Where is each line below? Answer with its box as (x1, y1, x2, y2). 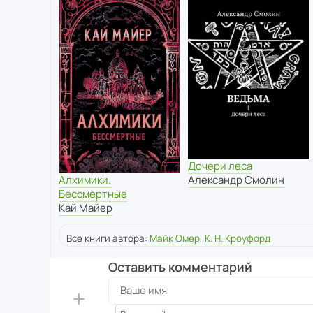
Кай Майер (59, 200, 112, 215)
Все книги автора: (66, 231, 150, 245)
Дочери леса (187, 159, 252, 174)
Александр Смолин (187, 173, 284, 188)
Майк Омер (150, 231, 200, 245)
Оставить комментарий (108, 258, 252, 275)
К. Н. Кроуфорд (205, 231, 270, 245)
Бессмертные (59, 186, 127, 201)
